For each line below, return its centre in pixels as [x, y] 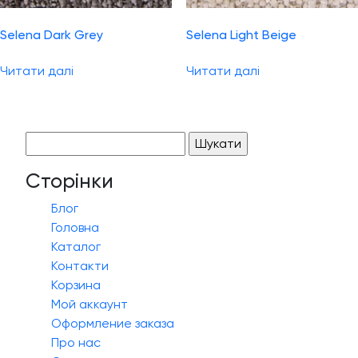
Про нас [76, 342]
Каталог [76, 246]
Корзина [76, 284]
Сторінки [70, 180]
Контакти [80, 265]
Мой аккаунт [89, 304]
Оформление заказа [113, 323]
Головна [75, 227]
